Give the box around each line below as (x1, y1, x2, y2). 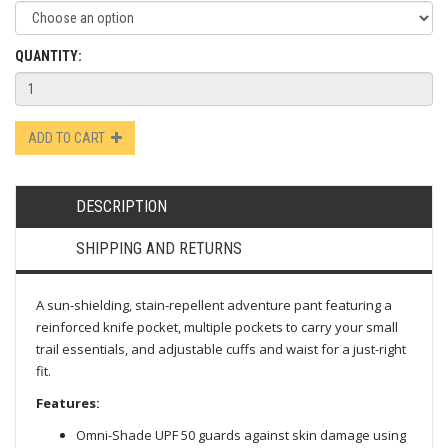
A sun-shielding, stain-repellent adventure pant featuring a (36, 295, 392, 314)
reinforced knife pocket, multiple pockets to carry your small (36, 317, 398, 336)
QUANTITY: (15, 47, 82, 64)
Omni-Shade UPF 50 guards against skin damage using (76, 425, 406, 444)
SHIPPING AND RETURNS (76, 238, 242, 258)
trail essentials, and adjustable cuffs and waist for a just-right (36, 339, 406, 358)
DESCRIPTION (76, 196, 167, 216)
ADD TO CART (28, 129, 111, 146)
